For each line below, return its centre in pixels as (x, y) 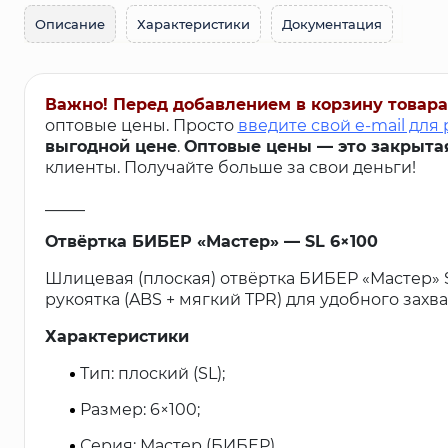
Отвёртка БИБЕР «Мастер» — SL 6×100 (211, 241)
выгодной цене (110, 146)
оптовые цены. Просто (141, 125)
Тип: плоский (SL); (152, 373)
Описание (70, 24)
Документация (332, 24)
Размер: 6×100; (139, 409)
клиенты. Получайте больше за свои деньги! (230, 167)
